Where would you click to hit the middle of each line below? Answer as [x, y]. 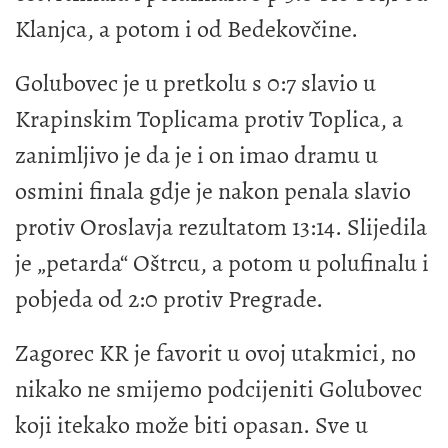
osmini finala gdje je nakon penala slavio [213, 190]
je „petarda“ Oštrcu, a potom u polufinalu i [222, 262]
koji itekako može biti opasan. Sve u [191, 424]
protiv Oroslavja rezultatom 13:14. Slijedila [221, 226]
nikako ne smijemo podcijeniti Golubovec [218, 388]
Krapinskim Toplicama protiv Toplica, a [209, 118]
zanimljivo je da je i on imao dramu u [196, 154]
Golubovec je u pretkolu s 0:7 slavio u [195, 82]
